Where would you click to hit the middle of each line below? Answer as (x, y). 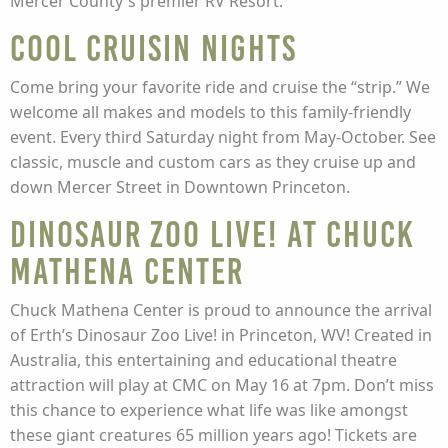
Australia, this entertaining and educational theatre (203, 360)
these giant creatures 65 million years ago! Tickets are (213, 435)
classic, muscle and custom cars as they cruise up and (213, 162)
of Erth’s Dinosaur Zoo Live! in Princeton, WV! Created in (221, 335)
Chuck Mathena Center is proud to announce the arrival (221, 310)
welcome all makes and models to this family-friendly (210, 112)
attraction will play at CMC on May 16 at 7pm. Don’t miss (222, 385)
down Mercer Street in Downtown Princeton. (180, 187)
